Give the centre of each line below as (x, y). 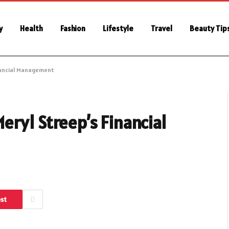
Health (31, 28)
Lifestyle (118, 28)
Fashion (73, 28)
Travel (162, 28)
